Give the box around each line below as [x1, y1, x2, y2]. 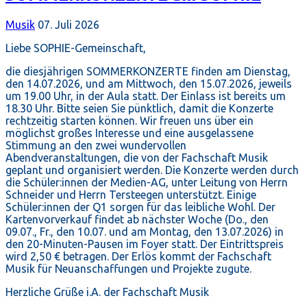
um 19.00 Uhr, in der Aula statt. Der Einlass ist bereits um [5, 89, 286, 102]
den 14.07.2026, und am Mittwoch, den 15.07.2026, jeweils [5, 77, 292, 90]
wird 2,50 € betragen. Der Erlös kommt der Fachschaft [5, 249, 271, 262]
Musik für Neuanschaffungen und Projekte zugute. [5, 262, 251, 275]
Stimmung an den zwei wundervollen [5, 138, 186, 151]
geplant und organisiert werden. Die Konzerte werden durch [5, 163, 299, 176]
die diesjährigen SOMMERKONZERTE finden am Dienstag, [5, 64, 291, 77]
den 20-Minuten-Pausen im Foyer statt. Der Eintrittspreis [5, 237, 284, 250]
